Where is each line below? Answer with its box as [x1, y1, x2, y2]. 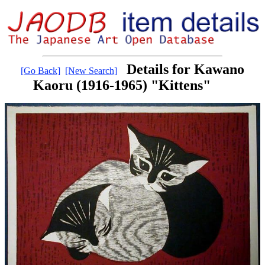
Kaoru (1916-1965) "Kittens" [33, 77, 211, 93]
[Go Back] [21, 66, 60, 76]
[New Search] [65, 66, 117, 76]
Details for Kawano [127, 62, 244, 77]
